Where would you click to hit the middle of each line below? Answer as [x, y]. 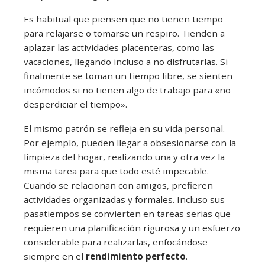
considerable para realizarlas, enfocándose [116, 242]
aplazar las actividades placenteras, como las [119, 48]
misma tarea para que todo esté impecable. [116, 171]
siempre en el [55, 256]
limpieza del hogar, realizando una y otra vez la [124, 157]
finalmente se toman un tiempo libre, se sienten [128, 76]
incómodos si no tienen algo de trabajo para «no [127, 90]
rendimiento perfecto [136, 256]
